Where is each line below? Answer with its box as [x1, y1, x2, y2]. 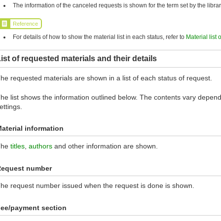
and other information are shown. [52, 142, 158, 150]
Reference [13, 21, 38, 27]
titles [10, 142, 25, 150]
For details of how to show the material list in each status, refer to [13, 33, 186, 40]
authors [29, 142, 52, 150]
